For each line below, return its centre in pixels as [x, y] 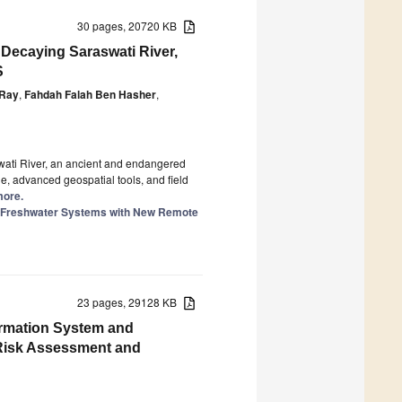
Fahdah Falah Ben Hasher [90, 94]
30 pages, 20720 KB [131, 25]
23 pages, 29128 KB [131, 301]
